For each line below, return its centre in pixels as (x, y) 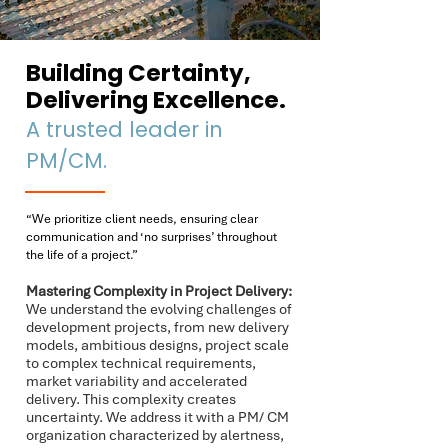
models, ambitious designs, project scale (157, 345)
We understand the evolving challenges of (159, 309)
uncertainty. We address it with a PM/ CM (157, 417)
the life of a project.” (82, 255)
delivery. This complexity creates (131, 399)
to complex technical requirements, (141, 363)
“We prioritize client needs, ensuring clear (142, 219)
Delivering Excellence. (156, 100)
